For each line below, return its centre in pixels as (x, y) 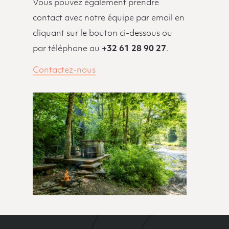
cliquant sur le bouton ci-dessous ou (102, 33)
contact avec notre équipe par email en (108, 18)
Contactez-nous (64, 70)
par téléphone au (67, 49)
